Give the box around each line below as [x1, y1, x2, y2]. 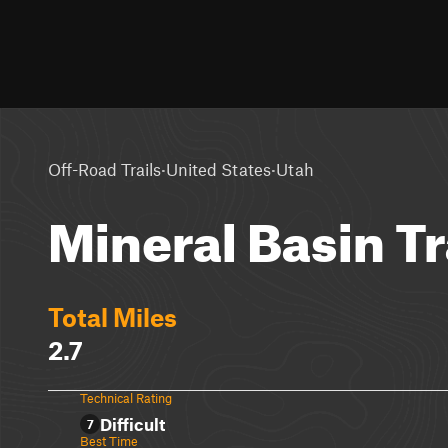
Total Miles [48, 302, 177, 332]
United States [166, 158, 271, 179]
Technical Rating [80, 390, 172, 406]
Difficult [100, 414, 165, 434]
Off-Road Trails [48, 158, 161, 179]
